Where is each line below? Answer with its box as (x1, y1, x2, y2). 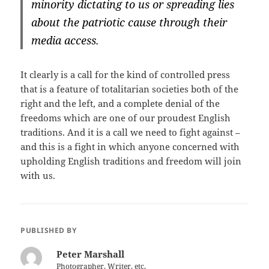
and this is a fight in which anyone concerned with (20, 141, 240, 153)
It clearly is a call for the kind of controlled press (20, 68, 231, 81)
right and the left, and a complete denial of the (20, 97, 220, 110)
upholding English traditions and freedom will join (20, 155, 242, 168)
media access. (31, 33, 100, 48)
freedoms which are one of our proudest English (20, 112, 231, 124)
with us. (20, 169, 56, 182)
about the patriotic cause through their (31, 15, 228, 30)
